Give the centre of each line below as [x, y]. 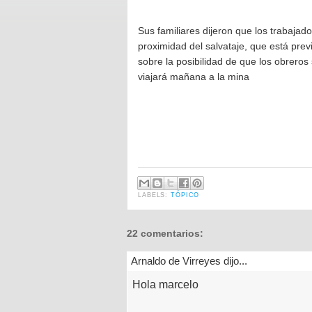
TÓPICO [185, 195]
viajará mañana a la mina [194, 77]
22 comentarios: [165, 234]
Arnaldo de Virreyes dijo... [189, 261]
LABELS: [155, 195]
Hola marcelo [165, 285]
